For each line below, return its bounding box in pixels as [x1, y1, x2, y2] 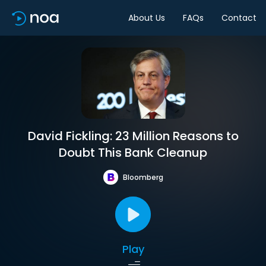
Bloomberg [122, 172, 163, 182]
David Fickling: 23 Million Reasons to [27, 128, 239, 144]
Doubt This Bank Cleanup [59, 144, 207, 161]
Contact [221, 11, 256, 24]
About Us [128, 11, 165, 24]
